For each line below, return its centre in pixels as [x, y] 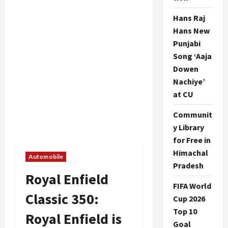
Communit [192, 115]
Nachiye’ [189, 81]
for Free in [192, 140]
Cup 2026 [189, 198]
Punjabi [187, 43]
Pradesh [188, 165]
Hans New [191, 31]
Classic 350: [62, 199]
